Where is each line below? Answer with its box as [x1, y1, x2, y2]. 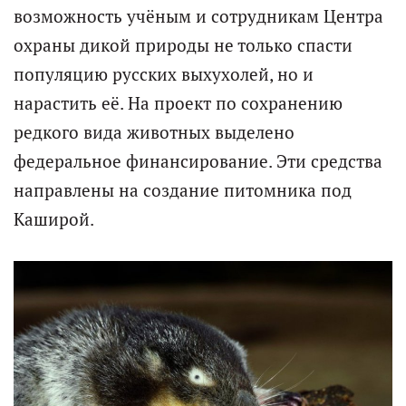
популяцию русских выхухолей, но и [14, 63, 314, 86]
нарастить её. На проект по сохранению [14, 92, 343, 115]
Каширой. [14, 208, 94, 231]
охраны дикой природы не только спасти [14, 34, 353, 57]
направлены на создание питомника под [14, 179, 352, 202]
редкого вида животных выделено [14, 121, 295, 144]
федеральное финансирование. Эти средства [14, 150, 382, 173]
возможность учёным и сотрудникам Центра [14, 5, 383, 28]
